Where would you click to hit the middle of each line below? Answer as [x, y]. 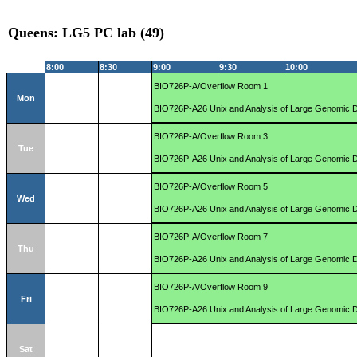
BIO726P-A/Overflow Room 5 [211, 187]
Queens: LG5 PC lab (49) [86, 33]
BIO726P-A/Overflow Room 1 [211, 86]
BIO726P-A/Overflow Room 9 [211, 287]
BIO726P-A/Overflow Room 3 [211, 137]
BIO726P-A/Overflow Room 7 [211, 237]
